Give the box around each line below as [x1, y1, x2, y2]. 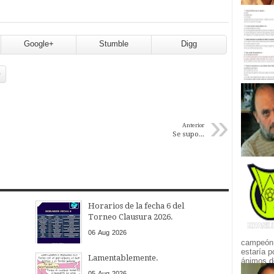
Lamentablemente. [87, 253, 158, 262]
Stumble [99, 39, 128, 48]
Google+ [23, 39, 54, 48]
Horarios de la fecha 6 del [87, 201, 184, 210]
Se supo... [172, 129, 204, 138]
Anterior [182, 121, 204, 128]
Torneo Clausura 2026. [87, 212, 173, 221]
